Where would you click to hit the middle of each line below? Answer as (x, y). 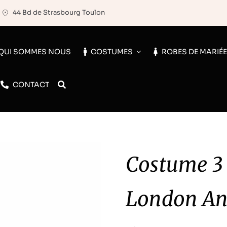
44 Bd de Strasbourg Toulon (59, 12)
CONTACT (31, 85)
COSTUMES (112, 52)
